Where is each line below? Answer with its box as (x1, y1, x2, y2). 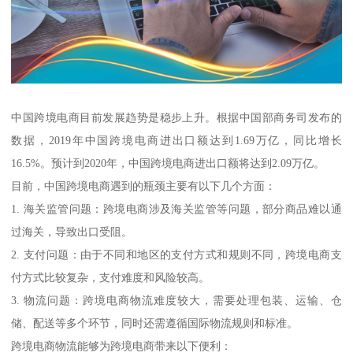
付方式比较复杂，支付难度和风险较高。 (11, 271, 210, 284)
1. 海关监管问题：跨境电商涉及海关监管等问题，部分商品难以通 (11, 203, 342, 216)
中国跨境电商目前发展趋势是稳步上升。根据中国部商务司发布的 (11, 111, 342, 124)
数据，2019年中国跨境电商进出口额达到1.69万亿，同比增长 (11, 134, 342, 147)
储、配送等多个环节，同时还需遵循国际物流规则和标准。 (11, 317, 299, 330)
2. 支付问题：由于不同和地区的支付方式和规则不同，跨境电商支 (11, 248, 342, 262)
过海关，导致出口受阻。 (11, 225, 133, 239)
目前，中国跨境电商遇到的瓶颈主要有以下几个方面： (11, 180, 277, 193)
